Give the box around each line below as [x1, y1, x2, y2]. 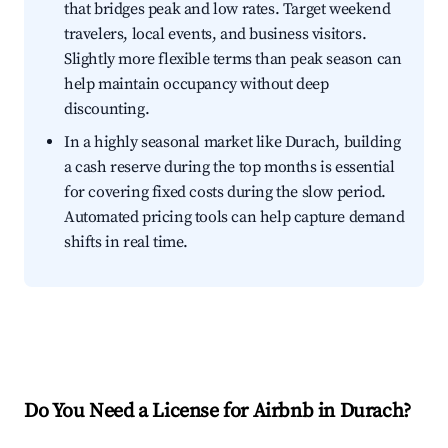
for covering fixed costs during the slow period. [64, 182, 386, 203]
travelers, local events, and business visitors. [64, 24, 367, 45]
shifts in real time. [64, 232, 188, 253]
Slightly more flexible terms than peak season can [64, 49, 402, 70]
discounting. [64, 99, 150, 120]
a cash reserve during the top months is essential [64, 157, 395, 178]
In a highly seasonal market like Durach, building [64, 132, 401, 153]
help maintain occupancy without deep [64, 74, 329, 95]
